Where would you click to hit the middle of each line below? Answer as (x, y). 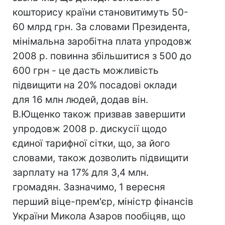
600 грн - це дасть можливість (86, 71)
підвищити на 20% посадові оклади (95, 85)
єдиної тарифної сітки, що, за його (91, 143)
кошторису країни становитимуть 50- (100, 12)
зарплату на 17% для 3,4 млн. (81, 173)
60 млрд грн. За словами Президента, (101, 27)
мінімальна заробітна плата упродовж (102, 41)
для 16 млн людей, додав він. (80, 100)
